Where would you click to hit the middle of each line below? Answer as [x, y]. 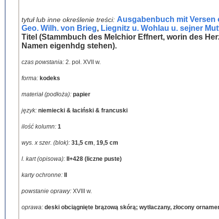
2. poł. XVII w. [83, 62]
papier [82, 94]
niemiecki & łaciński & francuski [83, 110]
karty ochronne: [43, 175]
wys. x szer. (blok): [46, 143]
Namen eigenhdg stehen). [69, 46]
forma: [31, 78]
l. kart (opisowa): [44, 159]
